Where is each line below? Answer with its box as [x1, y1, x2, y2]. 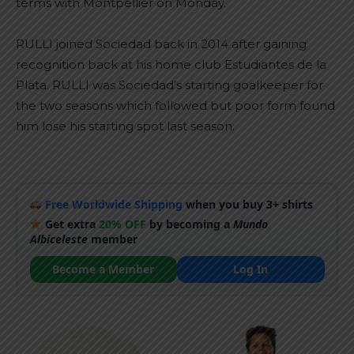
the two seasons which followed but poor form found [16, 98, 335, 113]
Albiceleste [29, 231, 88, 247]
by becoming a [146, 216, 234, 232]
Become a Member [52, 261, 155, 277]
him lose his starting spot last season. [16, 119, 235, 134]
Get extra [42, 216, 100, 232]
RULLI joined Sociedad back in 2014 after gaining [16, 36, 307, 51]
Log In [233, 261, 269, 277]
